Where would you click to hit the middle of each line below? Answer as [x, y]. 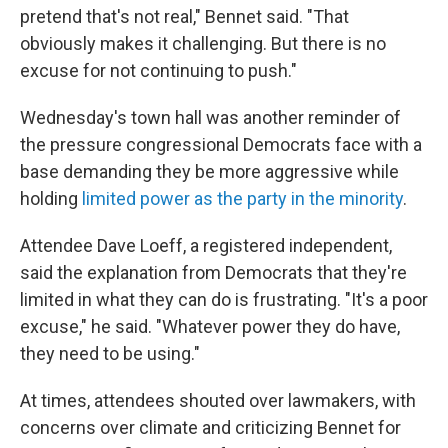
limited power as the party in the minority [242, 198]
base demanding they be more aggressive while [209, 171]
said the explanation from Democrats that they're [213, 272]
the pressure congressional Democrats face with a [221, 144]
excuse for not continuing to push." [158, 70]
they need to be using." [110, 353]
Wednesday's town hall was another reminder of [210, 117]
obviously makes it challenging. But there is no [203, 43]
